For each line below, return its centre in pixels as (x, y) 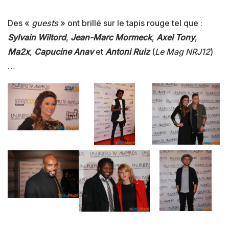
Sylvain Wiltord (37, 38)
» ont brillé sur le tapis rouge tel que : (130, 23)
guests (45, 23)
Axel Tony (176, 38)
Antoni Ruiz (128, 52)
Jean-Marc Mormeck (111, 38)
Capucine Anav (64, 52)
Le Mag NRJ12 (182, 52)
